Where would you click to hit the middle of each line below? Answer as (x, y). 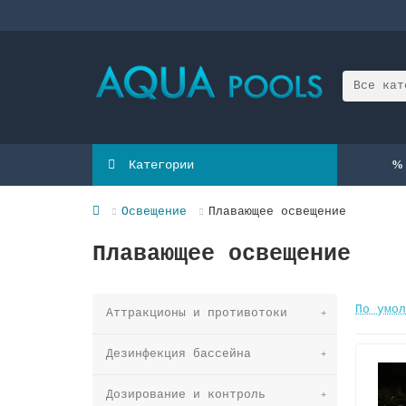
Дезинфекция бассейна (179, 353)
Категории (161, 164)
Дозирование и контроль (186, 394)
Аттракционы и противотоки (197, 313)
